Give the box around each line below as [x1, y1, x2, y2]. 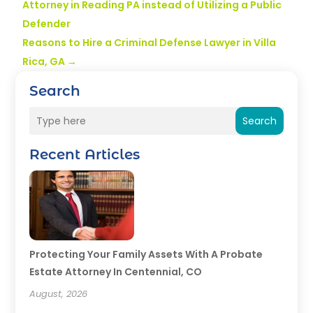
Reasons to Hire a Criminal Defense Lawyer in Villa [22, 36, 277, 50]
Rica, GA [22, 54, 66, 69]
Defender [22, 17, 71, 31]
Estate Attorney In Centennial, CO [29, 265, 203, 279]
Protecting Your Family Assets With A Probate [29, 247, 263, 262]
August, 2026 [29, 287, 88, 301]
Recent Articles [29, 146, 140, 163]
